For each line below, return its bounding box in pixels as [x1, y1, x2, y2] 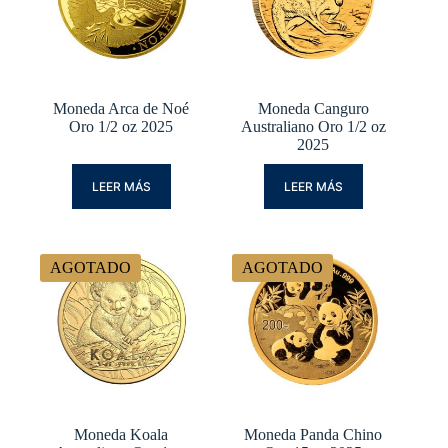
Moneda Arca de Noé [53, 100, 190, 118]
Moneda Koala [74, 426, 169, 444]
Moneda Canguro [257, 100, 369, 118]
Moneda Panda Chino [244, 426, 383, 444]
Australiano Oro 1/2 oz [240, 118, 386, 136]
